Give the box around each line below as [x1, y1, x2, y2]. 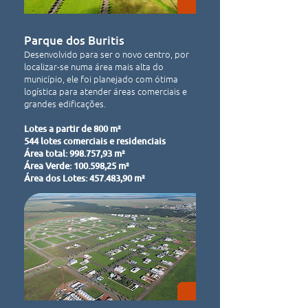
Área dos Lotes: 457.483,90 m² [24, 172, 145, 184]
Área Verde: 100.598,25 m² [24, 159, 131, 172]
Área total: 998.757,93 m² [24, 147, 129, 159]
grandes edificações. [24, 97, 110, 110]
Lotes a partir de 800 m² [24, 122, 123, 135]
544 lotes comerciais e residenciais [24, 135, 170, 147]
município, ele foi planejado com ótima [24, 72, 178, 85]
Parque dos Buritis [24, 32, 124, 48]
